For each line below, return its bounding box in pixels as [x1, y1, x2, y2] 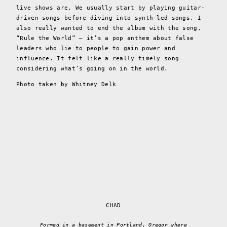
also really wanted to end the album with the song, [16, 24, 201, 31]
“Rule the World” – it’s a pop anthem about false [16, 34, 194, 42]
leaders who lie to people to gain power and [16, 45, 175, 52]
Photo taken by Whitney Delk [16, 81, 117, 88]
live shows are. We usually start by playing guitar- [16, 4, 205, 11]
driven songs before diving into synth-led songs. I [16, 14, 201, 21]
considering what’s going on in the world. [16, 65, 172, 72]
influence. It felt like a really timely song [16, 55, 179, 62]
